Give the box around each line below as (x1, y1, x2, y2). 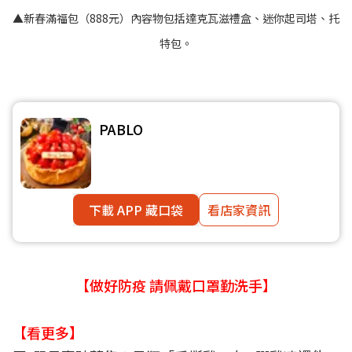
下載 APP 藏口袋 (89, 200, 183, 219)
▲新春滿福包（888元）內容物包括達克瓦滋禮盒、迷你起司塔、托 (13, 9, 339, 26)
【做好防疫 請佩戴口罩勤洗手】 (75, 274, 277, 295)
